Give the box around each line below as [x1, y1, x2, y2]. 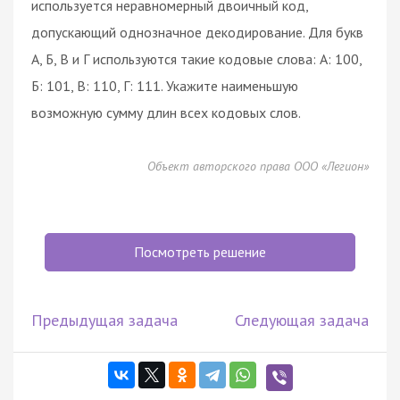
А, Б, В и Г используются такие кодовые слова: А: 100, [31, 49, 362, 68]
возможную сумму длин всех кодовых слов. [31, 103, 301, 121]
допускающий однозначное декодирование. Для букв [31, 22, 363, 41]
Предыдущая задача [31, 309, 178, 330]
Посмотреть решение [134, 242, 266, 261]
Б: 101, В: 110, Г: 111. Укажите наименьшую [31, 76, 298, 95]
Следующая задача [235, 309, 369, 330]
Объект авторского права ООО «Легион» [147, 157, 369, 174]
